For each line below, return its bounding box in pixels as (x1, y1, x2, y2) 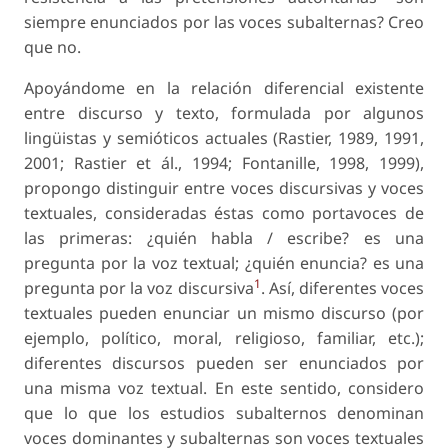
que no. (24, 36, 81, 59)
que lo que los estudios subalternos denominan (24, 402, 424, 425)
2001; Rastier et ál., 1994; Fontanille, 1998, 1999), (24, 152, 424, 175)
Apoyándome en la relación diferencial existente (24, 77, 424, 100)
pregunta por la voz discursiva (24, 277, 254, 300)
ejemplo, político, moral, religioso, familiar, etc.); (24, 327, 424, 350)
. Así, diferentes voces (260, 277, 425, 300)
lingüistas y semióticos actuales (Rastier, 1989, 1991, (24, 127, 424, 150)
